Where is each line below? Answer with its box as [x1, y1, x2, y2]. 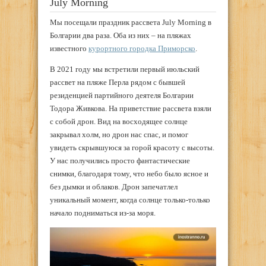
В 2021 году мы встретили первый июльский [50, 64, 199, 74]
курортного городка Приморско [88, 43, 195, 53]
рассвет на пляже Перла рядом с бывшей [50, 77, 185, 87]
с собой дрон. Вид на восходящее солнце [50, 116, 188, 126]
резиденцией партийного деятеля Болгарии [50, 90, 194, 100]
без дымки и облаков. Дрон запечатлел [50, 182, 178, 191]
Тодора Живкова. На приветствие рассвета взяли [50, 103, 211, 113]
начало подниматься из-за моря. [50, 208, 156, 217]
